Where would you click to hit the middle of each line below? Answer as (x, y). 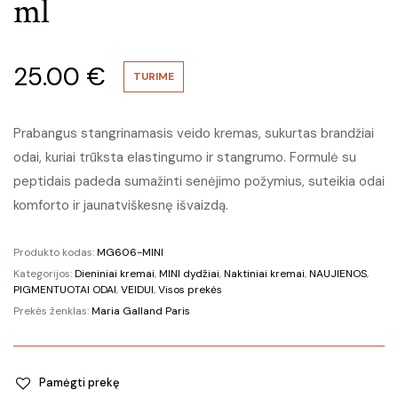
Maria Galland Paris (141, 310)
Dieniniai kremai (115, 273)
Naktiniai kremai (264, 273)
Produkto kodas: (55, 252)
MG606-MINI (130, 252)
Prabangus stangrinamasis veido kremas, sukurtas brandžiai (194, 133)
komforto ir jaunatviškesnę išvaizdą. (121, 205)
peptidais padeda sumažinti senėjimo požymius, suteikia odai (199, 181)
